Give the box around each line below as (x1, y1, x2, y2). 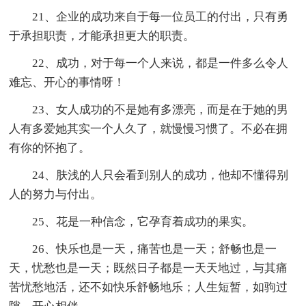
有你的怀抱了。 (9, 141, 91, 155)
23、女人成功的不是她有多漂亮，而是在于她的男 (32, 103, 289, 117)
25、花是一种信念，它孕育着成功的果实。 (32, 215, 254, 229)
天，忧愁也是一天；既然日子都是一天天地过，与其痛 (9, 262, 288, 275)
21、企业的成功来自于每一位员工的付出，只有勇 (32, 10, 289, 24)
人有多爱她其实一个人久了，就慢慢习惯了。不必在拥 (9, 122, 288, 136)
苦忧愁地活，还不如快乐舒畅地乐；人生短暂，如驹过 (9, 281, 288, 294)
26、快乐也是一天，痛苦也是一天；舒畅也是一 (32, 242, 277, 256)
